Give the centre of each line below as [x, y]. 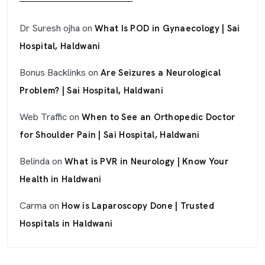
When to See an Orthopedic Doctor [159, 117]
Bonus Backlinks [53, 72]
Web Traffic [43, 117]
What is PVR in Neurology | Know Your [146, 161]
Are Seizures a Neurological [161, 73]
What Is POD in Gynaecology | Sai [167, 28]
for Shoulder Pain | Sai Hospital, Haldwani [110, 135]
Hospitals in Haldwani [66, 224]
